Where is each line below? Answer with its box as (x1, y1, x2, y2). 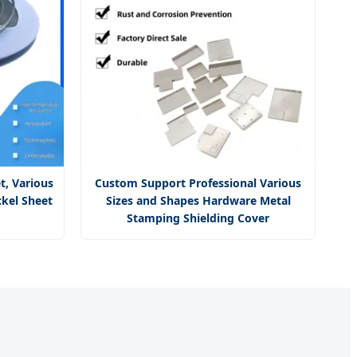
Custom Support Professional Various (95, 175, 301, 191)
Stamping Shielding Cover (127, 210, 269, 226)
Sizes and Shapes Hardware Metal (105, 193, 291, 209)
